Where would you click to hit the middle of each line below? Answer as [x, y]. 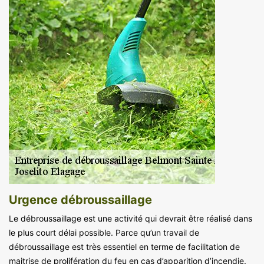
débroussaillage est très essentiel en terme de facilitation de [124, 246]
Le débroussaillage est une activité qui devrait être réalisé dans [131, 218]
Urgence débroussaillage [80, 199]
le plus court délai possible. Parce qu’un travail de [104, 232]
